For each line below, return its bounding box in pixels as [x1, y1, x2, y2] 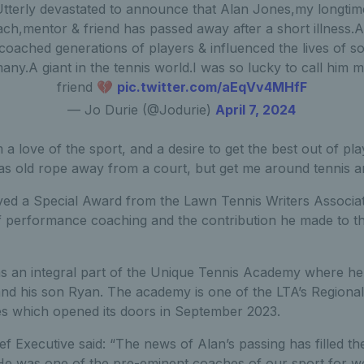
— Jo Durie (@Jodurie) [67, 101, 216, 118]
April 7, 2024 [215, 101, 297, 118]
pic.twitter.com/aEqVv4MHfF [116, 78, 307, 95]
